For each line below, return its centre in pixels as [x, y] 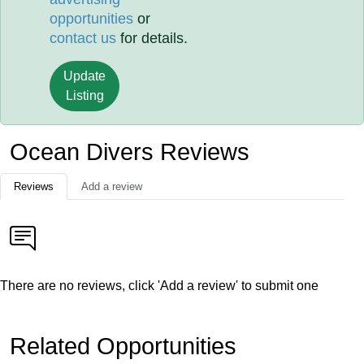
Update [85, 76]
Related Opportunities [123, 346]
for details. [152, 38]
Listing [84, 95]
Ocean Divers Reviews [130, 152]
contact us [83, 38]
